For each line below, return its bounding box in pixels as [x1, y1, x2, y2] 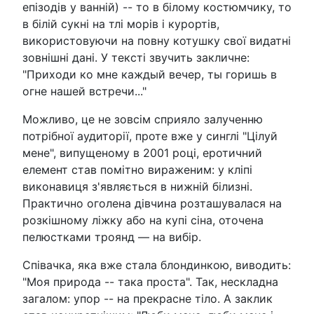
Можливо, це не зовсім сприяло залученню [22, 111, 263, 126]
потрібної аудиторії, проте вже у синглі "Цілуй [22, 128, 278, 143]
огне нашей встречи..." [22, 83, 146, 98]
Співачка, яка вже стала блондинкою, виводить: [22, 257, 291, 272]
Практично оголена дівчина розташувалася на [22, 196, 282, 210]
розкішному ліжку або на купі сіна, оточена [22, 212, 264, 227]
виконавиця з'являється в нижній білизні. [22, 179, 252, 193]
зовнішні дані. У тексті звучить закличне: [22, 50, 250, 64]
